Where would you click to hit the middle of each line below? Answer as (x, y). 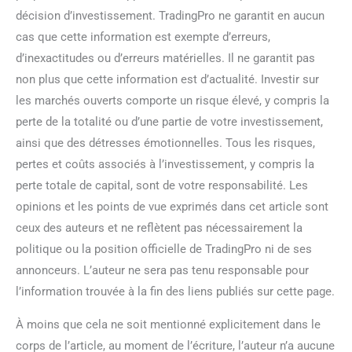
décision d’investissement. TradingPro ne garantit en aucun (170, 15)
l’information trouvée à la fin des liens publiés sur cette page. (175, 291)
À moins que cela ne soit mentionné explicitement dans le (168, 324)
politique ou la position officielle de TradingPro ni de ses (164, 249)
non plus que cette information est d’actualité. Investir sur (167, 79)
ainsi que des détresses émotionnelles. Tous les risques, (165, 143)
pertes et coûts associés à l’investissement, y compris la (165, 164)
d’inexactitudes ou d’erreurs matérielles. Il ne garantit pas (165, 58)
